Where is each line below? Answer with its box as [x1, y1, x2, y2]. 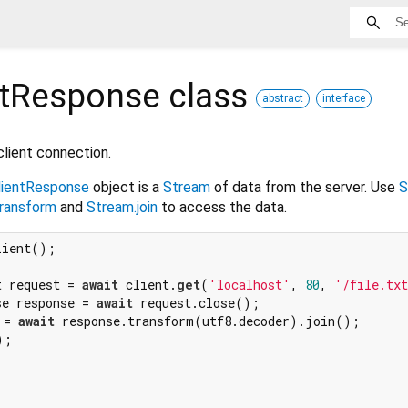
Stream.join [87, 198, 158, 216]
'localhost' [209, 275, 291, 293]
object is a [89, 178, 163, 196]
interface [322, 91, 365, 105]
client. [118, 275, 177, 293]
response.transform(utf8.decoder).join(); [55, 311, 360, 330]
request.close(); [133, 293, 260, 311]
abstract [262, 91, 303, 105]
